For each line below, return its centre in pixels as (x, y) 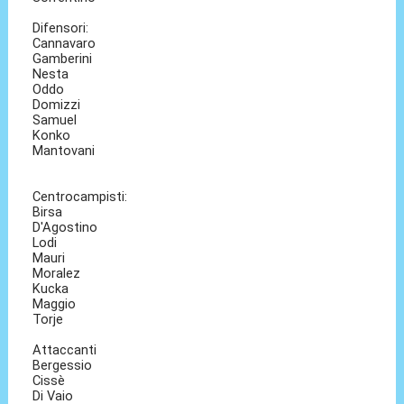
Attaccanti (65, 350)
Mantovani (64, 151)
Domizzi (57, 105)
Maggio (55, 304)
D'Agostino (65, 228)
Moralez (57, 274)
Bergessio (63, 366)
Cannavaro (64, 44)
